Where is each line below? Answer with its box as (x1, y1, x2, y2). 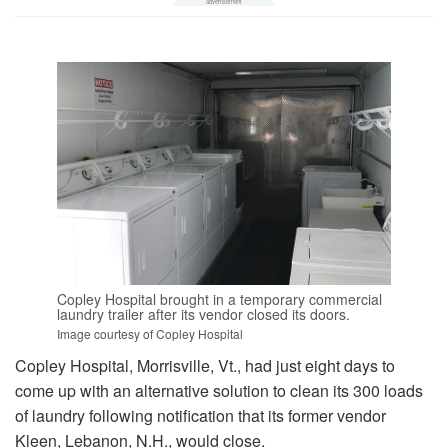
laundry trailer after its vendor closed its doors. (56, 304, 350, 325)
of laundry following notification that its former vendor (15, 404, 386, 428)
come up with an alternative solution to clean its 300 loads (15, 379, 423, 403)
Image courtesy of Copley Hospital (56, 325, 243, 343)
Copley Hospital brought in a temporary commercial (56, 289, 382, 310)
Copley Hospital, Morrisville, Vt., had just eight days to (15, 354, 395, 378)
